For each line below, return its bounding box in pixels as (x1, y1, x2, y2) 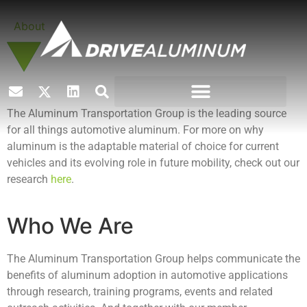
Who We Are (7, 212, 134, 239)
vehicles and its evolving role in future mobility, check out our (7, 156, 299, 169)
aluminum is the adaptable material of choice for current (7, 140, 279, 153)
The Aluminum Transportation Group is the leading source (7, 107, 286, 120)
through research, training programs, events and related (7, 285, 273, 298)
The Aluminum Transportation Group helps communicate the (7, 252, 300, 265)
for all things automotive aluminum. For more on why (7, 123, 264, 136)
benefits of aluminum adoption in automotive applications (7, 269, 288, 282)
